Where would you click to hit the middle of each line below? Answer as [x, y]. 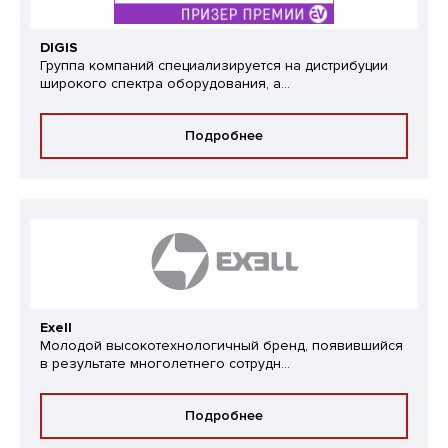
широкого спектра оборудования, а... [165, 83]
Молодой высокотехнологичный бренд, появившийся [221, 345]
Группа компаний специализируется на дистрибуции [214, 65]
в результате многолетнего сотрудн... [165, 363]
